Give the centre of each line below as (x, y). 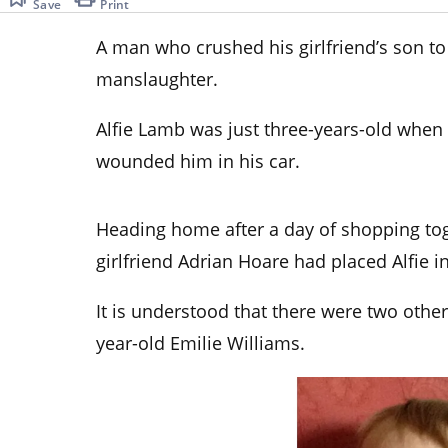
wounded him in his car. (198, 160)
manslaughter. (157, 78)
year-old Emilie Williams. (200, 342)
